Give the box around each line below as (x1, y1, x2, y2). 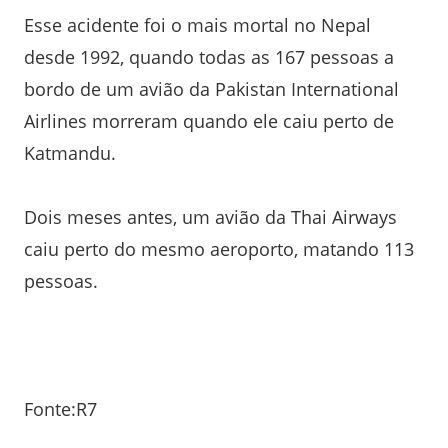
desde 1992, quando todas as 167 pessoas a (24, 44, 394, 69)
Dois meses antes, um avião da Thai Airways (24, 204, 397, 229)
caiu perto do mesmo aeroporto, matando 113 (24, 236, 414, 261)
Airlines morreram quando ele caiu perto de (24, 108, 394, 133)
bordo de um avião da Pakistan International (24, 76, 399, 101)
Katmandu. (24, 140, 116, 165)
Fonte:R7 (24, 396, 97, 421)
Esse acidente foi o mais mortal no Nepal (24, 12, 371, 37)
